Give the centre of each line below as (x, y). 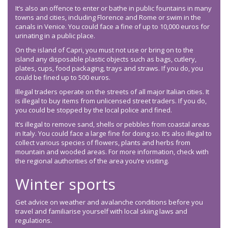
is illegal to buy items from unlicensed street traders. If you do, (111, 101)
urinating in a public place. (55, 36)
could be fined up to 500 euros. (63, 78)
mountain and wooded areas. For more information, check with (112, 152)
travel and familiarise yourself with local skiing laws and (101, 211)
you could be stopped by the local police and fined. (94, 110)
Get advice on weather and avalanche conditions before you (109, 202)
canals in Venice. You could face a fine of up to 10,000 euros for (112, 27)
